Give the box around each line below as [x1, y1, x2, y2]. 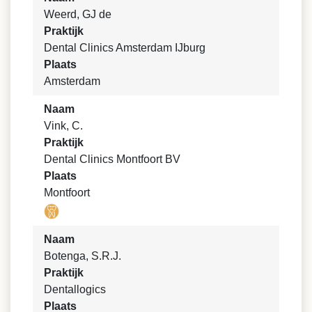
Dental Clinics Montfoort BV [44, 153, 180, 166]
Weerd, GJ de [44, 8, 111, 21]
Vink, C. [44, 120, 83, 132]
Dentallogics [44, 283, 106, 295]
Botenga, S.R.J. [44, 249, 121, 262]
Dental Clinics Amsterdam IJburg [44, 42, 205, 54]
